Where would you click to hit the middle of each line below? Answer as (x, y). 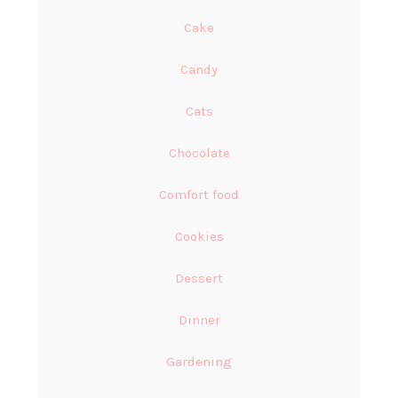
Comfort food (199, 195)
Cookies (199, 237)
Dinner (199, 320)
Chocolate (199, 153)
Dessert (199, 279)
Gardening (199, 362)
